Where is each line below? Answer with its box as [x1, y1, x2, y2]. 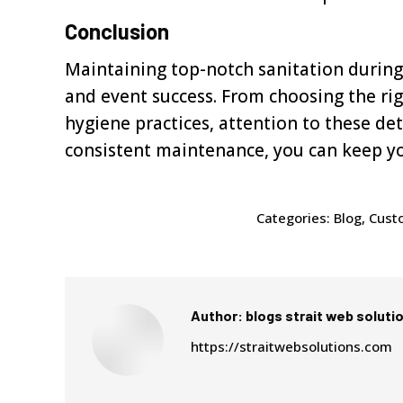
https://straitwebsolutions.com [191, 337, 392, 355]
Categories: [255, 209, 334, 227]
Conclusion [65, 18, 169, 44]
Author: [191, 307, 243, 324]
